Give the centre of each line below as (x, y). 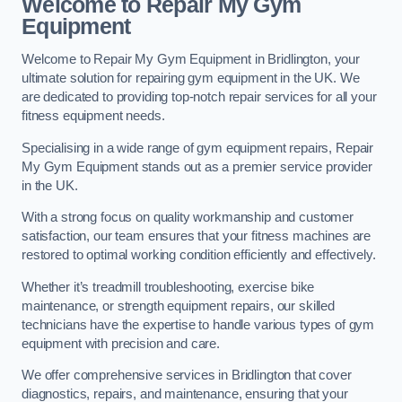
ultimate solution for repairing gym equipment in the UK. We (191, 79)
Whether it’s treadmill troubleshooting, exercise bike (168, 287)
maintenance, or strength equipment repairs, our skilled (179, 306)
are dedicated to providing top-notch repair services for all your (199, 97)
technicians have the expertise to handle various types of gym (198, 324)
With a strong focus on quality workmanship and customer (188, 218)
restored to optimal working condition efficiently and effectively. (199, 255)
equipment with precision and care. (121, 343)
